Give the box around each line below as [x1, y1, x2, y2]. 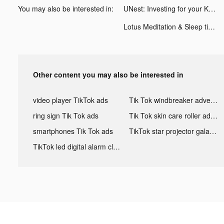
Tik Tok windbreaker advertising [210, 94, 217, 105]
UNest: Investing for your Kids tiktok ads [208, 3, 215, 13]
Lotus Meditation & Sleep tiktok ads [208, 21, 215, 31]
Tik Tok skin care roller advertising [210, 110, 217, 120]
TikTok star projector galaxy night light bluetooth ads [209, 125, 216, 136]
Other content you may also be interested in [33, 69, 183, 79]
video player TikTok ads [33, 94, 108, 105]
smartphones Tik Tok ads [33, 125, 113, 136]
